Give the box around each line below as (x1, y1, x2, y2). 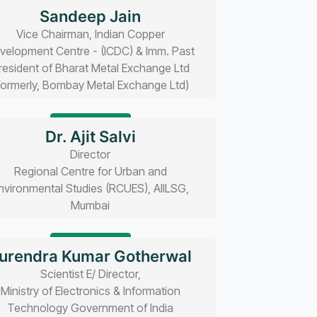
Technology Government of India (7, 301, 174, 316)
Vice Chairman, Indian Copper (16, 27, 165, 42)
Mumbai (71, 197, 110, 212)
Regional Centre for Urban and (13, 163, 167, 178)
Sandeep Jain (40, 7, 142, 26)
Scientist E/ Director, (40, 267, 141, 282)
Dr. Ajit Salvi (45, 127, 136, 146)
